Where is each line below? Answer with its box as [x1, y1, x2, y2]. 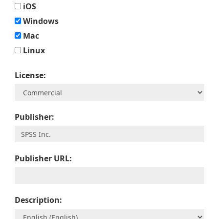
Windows [21, 16, 59, 26]
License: [15, 70, 46, 81]
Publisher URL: [15, 153, 72, 164]
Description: [15, 195, 62, 205]
